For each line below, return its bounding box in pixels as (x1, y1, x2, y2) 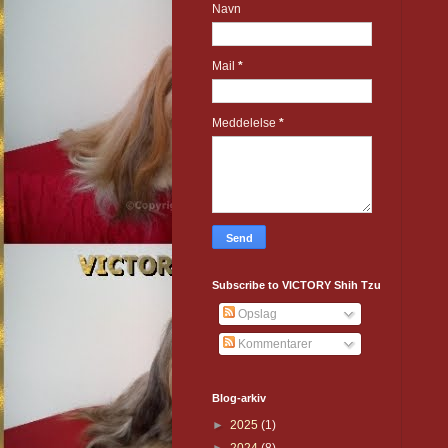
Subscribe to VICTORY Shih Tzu (212, 279, 381, 292)
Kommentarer (235, 337, 312, 352)
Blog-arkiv (212, 392, 266, 405)
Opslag (235, 307, 277, 322)
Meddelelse (212, 116, 279, 131)
